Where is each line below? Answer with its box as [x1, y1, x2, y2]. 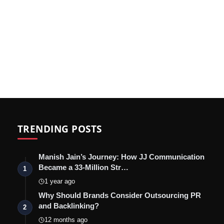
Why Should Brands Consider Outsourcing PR [38, 191, 201, 200]
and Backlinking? [38, 201, 99, 210]
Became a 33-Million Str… [38, 163, 128, 172]
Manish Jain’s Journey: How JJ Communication [38, 152, 204, 161]
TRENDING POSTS [17, 122, 102, 136]
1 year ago [44, 177, 75, 185]
